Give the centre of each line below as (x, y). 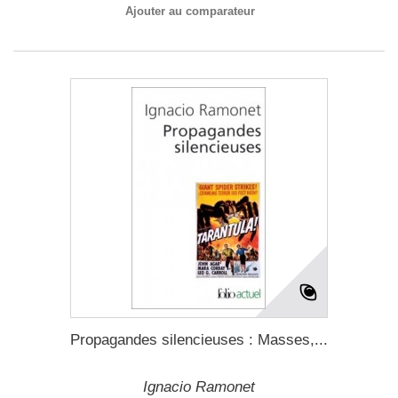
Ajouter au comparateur (190, 11)
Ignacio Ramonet (199, 387)
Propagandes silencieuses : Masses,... (199, 340)
